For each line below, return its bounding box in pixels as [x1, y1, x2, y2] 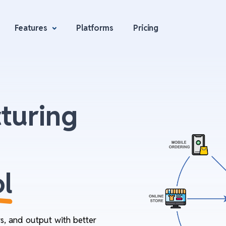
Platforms [76, 22, 114, 33]
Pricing [133, 22, 159, 33]
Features [15, 22, 50, 33]
